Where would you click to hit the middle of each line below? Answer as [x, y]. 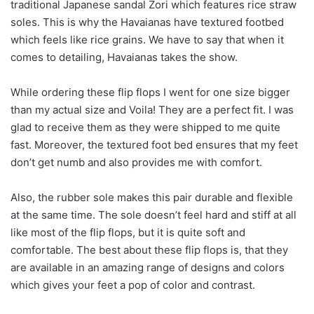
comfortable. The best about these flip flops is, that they [149, 250]
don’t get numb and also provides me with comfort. [136, 162]
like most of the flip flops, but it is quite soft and [128, 232]
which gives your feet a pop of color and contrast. [133, 285]
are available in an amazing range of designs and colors [148, 267]
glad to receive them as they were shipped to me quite [145, 127]
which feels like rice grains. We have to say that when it [147, 39]
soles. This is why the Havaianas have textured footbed [147, 22]
